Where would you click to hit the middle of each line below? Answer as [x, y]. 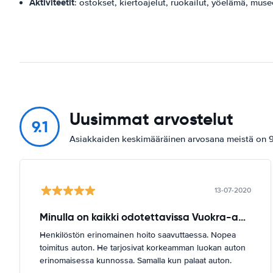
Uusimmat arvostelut [151, 119]
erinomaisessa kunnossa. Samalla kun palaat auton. [136, 260]
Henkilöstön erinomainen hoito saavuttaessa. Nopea [138, 235]
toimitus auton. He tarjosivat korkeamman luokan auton [143, 247]
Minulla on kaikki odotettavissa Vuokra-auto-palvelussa [242, 217]
